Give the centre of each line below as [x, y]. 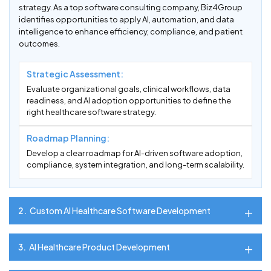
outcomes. [39, 44]
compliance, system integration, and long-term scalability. [135, 165]
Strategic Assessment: [75, 74]
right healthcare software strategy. [91, 112]
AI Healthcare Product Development [100, 247]
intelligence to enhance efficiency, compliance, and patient [131, 32]
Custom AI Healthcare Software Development [120, 211]
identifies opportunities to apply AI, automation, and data [126, 20]
